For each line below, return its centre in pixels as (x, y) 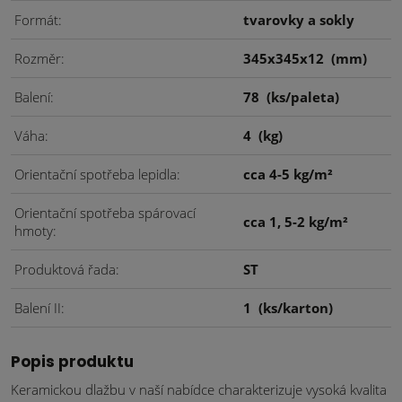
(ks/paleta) (303, 97)
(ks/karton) (296, 308)
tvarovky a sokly (299, 20)
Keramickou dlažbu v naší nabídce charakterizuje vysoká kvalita (199, 389)
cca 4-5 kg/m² (288, 174)
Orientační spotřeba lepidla (96, 174)
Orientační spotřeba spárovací (105, 213)
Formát (36, 20)
